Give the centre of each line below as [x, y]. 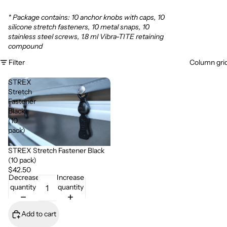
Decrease [24, 177]
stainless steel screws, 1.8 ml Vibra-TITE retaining [86, 36]
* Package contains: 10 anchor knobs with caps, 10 [86, 17]
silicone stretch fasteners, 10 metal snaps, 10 [79, 27]
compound [25, 46]
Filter [17, 62]
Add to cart [39, 214]
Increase [71, 177]
